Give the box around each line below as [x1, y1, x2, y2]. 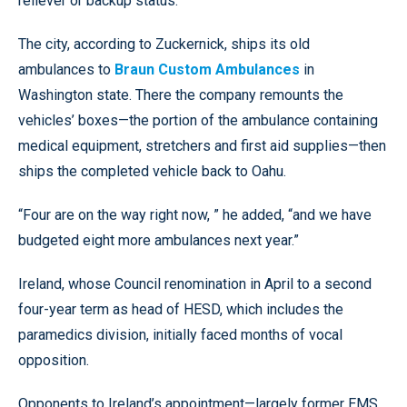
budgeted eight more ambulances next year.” [18, 231, 299, 249]
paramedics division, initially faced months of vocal [18, 325, 342, 343]
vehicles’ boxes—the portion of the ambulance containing [18, 111, 378, 129]
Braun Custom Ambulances [114, 60, 300, 78]
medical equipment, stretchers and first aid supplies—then [18, 136, 386, 154]
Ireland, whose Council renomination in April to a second [18, 274, 372, 293]
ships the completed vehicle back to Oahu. [18, 162, 286, 180]
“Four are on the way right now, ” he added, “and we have [18, 205, 372, 223]
